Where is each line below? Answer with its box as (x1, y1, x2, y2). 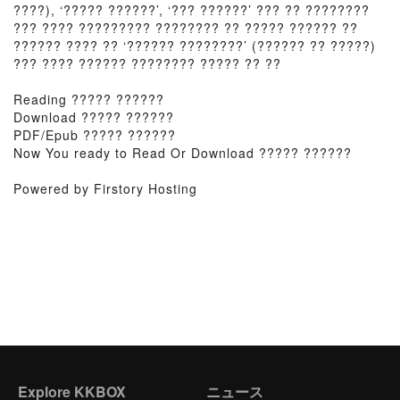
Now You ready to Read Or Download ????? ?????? (13, 144, 352, 162)
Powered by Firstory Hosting (13, 179, 197, 197)
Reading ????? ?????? (13, 90, 164, 108)
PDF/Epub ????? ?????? (13, 126, 176, 144)
